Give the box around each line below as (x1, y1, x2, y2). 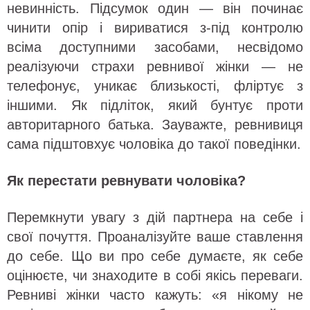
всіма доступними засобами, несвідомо (7, 39, 303, 55)
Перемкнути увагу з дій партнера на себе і (7, 210, 303, 226)
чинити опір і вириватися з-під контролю (7, 20, 303, 36)
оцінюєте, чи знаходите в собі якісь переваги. (7, 268, 303, 284)
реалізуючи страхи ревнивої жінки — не (7, 59, 303, 75)
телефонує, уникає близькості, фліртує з (7, 78, 303, 94)
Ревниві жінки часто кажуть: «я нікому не (7, 287, 303, 303)
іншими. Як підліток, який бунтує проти (7, 98, 303, 113)
